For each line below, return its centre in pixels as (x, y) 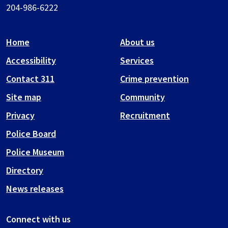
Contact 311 (30, 79)
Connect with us (38, 219)
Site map (24, 97)
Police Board (31, 134)
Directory (25, 170)
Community (142, 97)
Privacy (20, 116)
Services (137, 61)
